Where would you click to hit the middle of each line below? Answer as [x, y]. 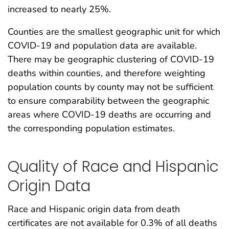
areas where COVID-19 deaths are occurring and [109, 114]
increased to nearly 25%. [59, 9]
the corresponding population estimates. [91, 128]
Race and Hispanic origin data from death [94, 209]
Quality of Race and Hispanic [113, 167]
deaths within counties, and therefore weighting [107, 73]
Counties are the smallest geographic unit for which [114, 31]
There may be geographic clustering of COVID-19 [111, 59]
